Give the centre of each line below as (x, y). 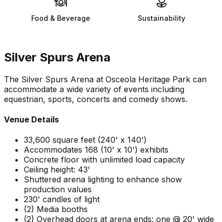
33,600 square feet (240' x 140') (85, 140)
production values (58, 190)
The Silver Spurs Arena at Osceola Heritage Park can (105, 79)
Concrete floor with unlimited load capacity (104, 160)
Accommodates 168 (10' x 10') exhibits (96, 150)
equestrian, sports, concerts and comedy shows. (96, 99)
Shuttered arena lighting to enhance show (103, 180)
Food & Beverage (60, 18)
